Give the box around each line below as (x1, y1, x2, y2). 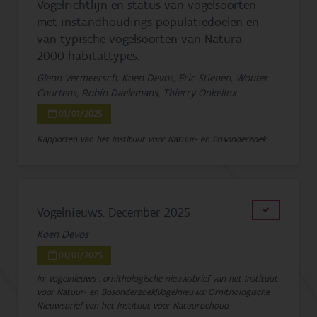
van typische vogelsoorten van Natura (37, 30, 243, 47)
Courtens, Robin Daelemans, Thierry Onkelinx (37, 86, 237, 100)
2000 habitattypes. (37, 47, 140, 64)
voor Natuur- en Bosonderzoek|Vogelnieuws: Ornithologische (37, 286, 270, 298)
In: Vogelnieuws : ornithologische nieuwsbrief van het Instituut (37, 272, 278, 284)
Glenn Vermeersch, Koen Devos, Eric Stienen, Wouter (37, 71, 269, 85)
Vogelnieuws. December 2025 (37, 204, 191, 221)
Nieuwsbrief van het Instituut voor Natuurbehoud (37, 299, 229, 311)
